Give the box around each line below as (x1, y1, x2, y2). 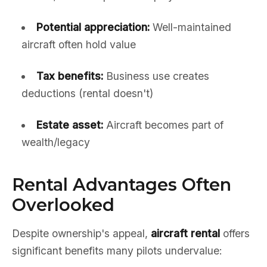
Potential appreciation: (36, 21, 150, 33)
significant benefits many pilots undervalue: (12, 244, 222, 257)
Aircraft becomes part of (103, 119, 223, 131)
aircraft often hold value (21, 38, 136, 51)
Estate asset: (36, 119, 103, 131)
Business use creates (103, 70, 209, 82)
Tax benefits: (36, 70, 103, 82)
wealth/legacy (21, 136, 90, 148)
